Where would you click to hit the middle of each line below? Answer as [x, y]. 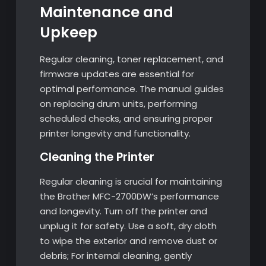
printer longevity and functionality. [115, 133]
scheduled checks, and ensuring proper [126, 118]
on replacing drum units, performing [118, 103]
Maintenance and [106, 12]
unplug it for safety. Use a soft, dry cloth [128, 226]
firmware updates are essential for [117, 74]
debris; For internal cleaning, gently [115, 255]
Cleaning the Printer [97, 157]
